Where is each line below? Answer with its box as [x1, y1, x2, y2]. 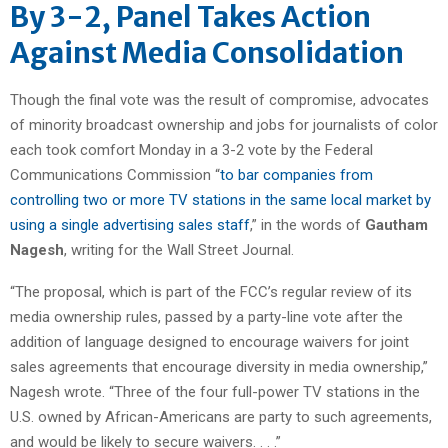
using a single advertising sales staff [10, 215, 250, 234]
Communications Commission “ [10, 165, 220, 184]
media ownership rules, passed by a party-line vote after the [10, 307, 403, 326]
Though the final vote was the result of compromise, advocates [10, 90, 429, 109]
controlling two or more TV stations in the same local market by [10, 190, 431, 209]
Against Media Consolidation [10, 34, 404, 71]
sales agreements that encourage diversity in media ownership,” [10, 357, 428, 376]
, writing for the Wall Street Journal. [64, 240, 294, 259]
